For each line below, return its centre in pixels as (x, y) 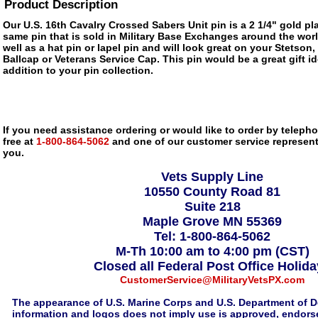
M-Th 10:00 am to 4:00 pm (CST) (212, 251)
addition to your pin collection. (78, 70)
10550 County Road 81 (212, 192)
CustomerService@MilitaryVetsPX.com (212, 280)
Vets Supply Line (212, 177)
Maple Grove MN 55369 (212, 221)
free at (18, 141)
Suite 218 (212, 207)
